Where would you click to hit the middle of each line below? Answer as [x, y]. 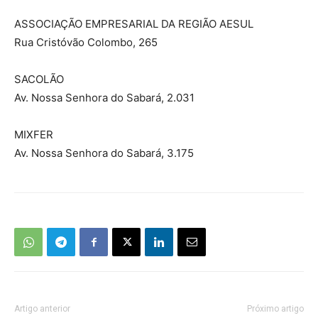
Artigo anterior [42, 309]
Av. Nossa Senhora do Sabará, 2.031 [104, 98]
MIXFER [34, 135]
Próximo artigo [275, 309]
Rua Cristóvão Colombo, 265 [86, 43]
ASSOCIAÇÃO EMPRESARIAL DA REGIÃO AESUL [134, 24]
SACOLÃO [39, 79]
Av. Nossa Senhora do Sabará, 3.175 [104, 153]
